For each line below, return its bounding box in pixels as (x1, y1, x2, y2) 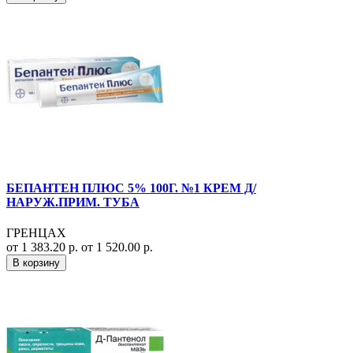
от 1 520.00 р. (81, 240, 153, 255)
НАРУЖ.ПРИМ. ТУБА (6, 195, 139, 210)
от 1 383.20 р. (6, 240, 81, 255)
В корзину (13, 257, 60, 269)
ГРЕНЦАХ (6, 226, 66, 240)
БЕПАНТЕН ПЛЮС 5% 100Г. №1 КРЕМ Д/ (6, 181, 256, 195)
